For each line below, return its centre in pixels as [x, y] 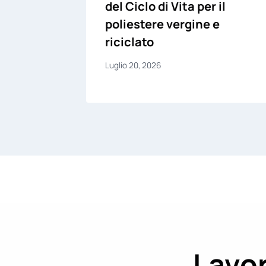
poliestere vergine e [162, 24]
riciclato [129, 42]
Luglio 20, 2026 [133, 65]
